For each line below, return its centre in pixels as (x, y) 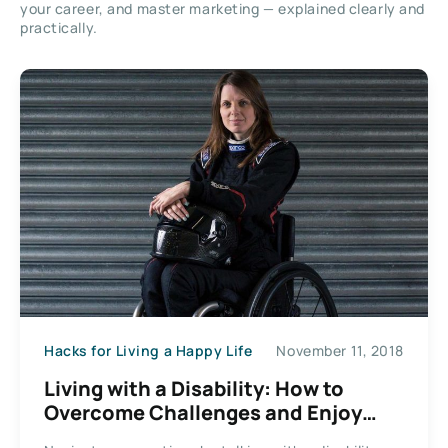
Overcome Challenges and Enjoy (203, 412)
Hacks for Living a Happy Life (148, 350)
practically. (59, 27)
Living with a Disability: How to (194, 388)
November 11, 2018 (340, 350)
